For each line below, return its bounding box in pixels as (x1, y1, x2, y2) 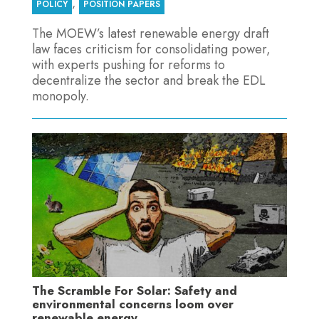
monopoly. (31, 87, 89, 106)
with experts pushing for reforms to (31, 56, 225, 75)
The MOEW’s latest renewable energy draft (31, 24, 269, 43)
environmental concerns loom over (31, 295, 234, 313)
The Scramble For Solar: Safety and (31, 281, 237, 299)
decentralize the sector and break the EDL (31, 71, 266, 90)
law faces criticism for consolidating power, (31, 40, 271, 59)
